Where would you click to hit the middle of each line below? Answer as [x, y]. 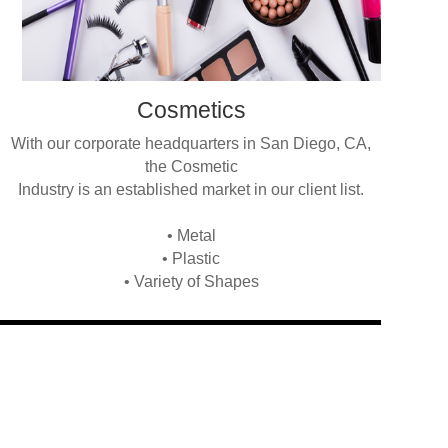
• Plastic [191, 259]
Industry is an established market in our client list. [191, 190]
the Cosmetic [191, 167]
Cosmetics [191, 110]
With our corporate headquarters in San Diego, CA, [191, 144]
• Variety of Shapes [191, 282]
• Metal [191, 236]
